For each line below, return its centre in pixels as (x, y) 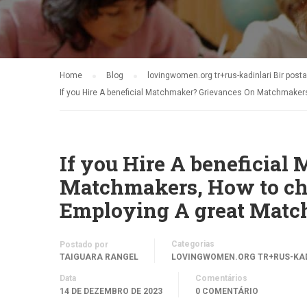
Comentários (221, 278)
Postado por (84, 245)
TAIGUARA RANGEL (99, 257)
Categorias (193, 244)
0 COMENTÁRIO (227, 291)
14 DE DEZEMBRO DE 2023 (111, 291)
